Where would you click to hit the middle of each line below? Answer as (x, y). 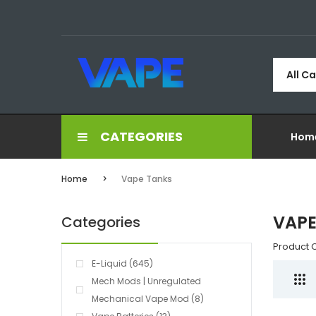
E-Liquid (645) (122, 263)
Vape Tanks (147, 179)
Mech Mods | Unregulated (146, 281)
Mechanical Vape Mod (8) (148, 299)
